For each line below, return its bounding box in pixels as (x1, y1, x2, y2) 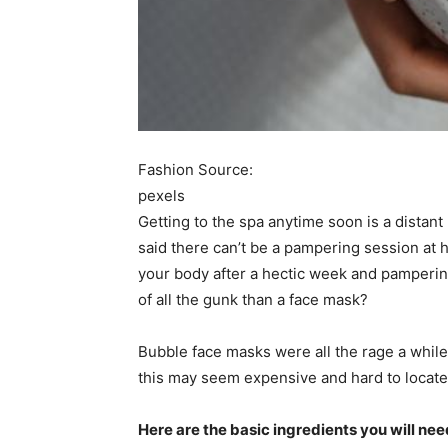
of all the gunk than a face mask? (138, 289, 368, 309)
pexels (138, 185, 185, 205)
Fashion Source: (138, 159, 257, 179)
